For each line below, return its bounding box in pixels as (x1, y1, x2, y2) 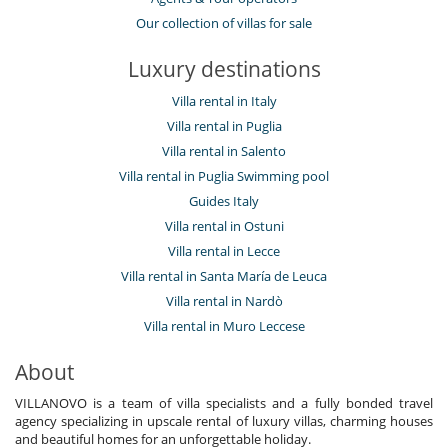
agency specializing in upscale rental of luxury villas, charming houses (15, 412, 433, 431)
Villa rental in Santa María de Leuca (121, 267, 327, 286)
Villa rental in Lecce (168, 242, 280, 261)
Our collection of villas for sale (136, 14, 312, 33)
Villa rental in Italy (171, 92, 277, 111)
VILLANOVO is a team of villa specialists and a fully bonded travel (15, 394, 433, 413)
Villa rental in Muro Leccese (143, 317, 305, 336)
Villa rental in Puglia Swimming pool (119, 167, 329, 186)
